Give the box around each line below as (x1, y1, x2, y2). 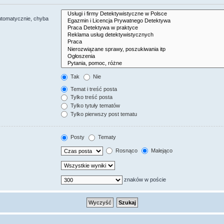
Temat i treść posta (69, 85, 117, 92)
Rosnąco (114, 147, 138, 153)
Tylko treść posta (69, 94, 113, 100)
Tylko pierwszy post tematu (69, 110, 137, 117)
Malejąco (149, 147, 173, 153)
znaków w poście (122, 176, 166, 182)
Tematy (96, 134, 116, 140)
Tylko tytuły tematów (69, 102, 120, 109)
